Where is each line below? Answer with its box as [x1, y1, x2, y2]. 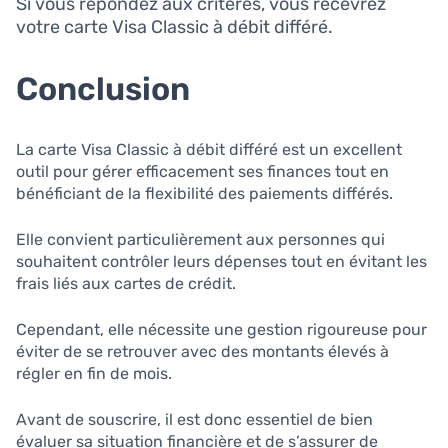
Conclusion [16, 70, 190, 109]
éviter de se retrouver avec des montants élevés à [16, 342, 389, 362]
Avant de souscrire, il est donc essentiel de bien [16, 410, 373, 430]
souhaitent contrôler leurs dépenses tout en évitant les [16, 252, 427, 272]
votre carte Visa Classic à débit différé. [16, 16, 333, 39]
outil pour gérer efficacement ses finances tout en [16, 162, 389, 182]
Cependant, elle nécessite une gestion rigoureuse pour [16, 320, 427, 340]
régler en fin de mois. [16, 364, 172, 384]
